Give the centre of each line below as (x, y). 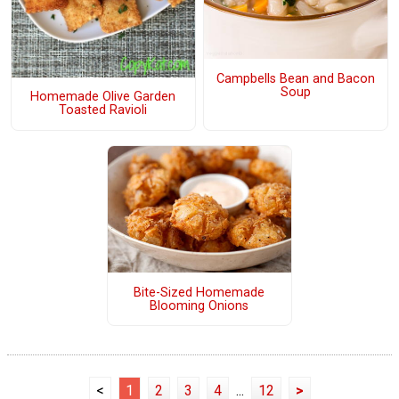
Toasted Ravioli (103, 110)
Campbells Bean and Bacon (295, 78)
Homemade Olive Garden (103, 97)
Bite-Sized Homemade (199, 292)
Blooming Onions (199, 305)
